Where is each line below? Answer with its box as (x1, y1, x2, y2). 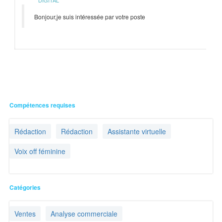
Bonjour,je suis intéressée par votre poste (34, 12, 146, 21)
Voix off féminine (14, 146, 66, 156)
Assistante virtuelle (108, 126, 166, 136)
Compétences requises (9, 101, 76, 110)
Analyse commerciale (51, 209, 118, 219)
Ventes (14, 209, 36, 219)
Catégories (9, 183, 41, 192)
